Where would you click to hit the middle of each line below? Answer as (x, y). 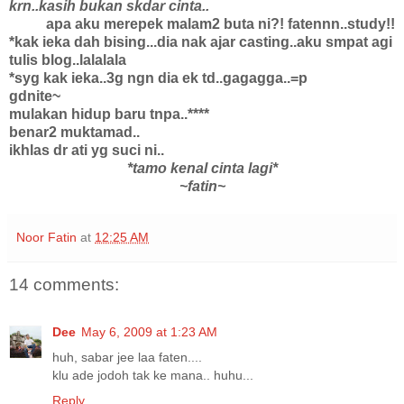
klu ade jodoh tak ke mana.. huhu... (153, 375)
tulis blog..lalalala (68, 60)
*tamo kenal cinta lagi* (202, 169)
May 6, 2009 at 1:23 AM (149, 331)
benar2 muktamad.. (74, 133)
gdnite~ (35, 96)
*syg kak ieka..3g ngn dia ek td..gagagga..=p (158, 78)
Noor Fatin (46, 238)
